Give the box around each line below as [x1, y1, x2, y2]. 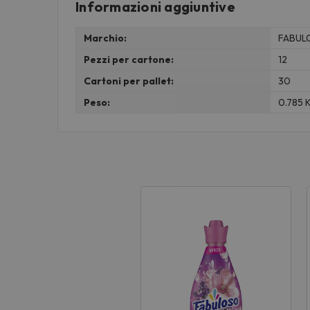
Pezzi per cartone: [84, 53, 174, 66]
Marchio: [84, 31, 127, 44]
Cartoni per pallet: [84, 74, 174, 87]
